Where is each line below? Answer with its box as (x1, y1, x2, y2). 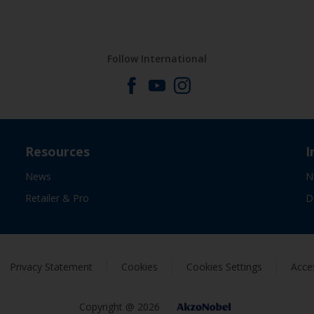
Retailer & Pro (25, 191, 89, 205)
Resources (25, 143, 90, 160)
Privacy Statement (10, 260, 93, 273)
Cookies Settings (186, 260, 262, 273)
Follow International (107, 52, 207, 65)
